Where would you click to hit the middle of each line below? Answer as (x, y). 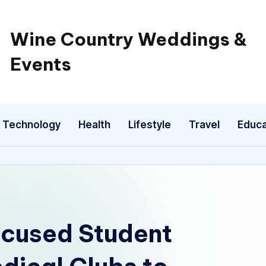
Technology (31, 124)
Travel (204, 124)
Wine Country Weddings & (128, 39)
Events (40, 64)
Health (94, 124)
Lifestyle (150, 124)
